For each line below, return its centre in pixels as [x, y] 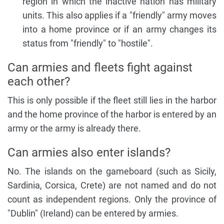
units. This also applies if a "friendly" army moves [119, 15]
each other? [39, 81]
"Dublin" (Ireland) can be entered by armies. [93, 213]
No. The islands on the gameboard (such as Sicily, [112, 171]
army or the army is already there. [74, 128]
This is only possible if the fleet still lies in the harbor [112, 100]
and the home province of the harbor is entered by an [112, 114]
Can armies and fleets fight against [100, 67]
